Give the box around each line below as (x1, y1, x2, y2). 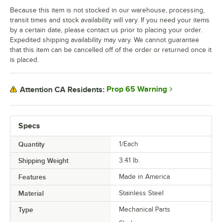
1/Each (119, 140, 138, 148)
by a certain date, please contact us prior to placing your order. (10, 26, 202, 34)
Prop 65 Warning (107, 85, 167, 94)
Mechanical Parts (119, 206, 170, 214)
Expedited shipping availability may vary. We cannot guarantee (10, 36, 199, 44)
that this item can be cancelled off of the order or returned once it (10, 46, 212, 54)
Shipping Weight (18, 157, 68, 165)
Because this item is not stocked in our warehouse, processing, (10, 6, 205, 14)
